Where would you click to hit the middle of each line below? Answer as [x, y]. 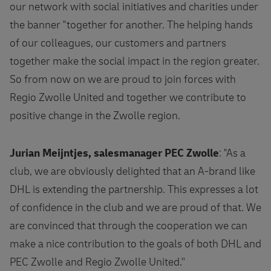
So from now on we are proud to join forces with [123, 79]
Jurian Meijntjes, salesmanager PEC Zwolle [114, 153]
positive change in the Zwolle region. [95, 116]
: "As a [232, 153]
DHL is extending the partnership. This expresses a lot [134, 189]
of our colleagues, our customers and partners [118, 43]
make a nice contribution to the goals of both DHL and [135, 244]
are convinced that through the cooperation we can [129, 226]
